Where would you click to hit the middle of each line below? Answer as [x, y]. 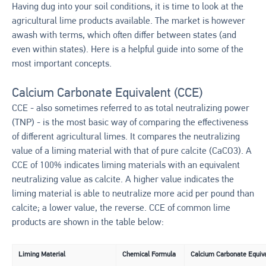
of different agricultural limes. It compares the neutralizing [126, 137]
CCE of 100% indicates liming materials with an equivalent [126, 165]
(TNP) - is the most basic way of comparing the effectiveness [130, 123]
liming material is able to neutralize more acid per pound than [133, 194]
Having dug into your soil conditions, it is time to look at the [128, 7]
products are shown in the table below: [88, 222]
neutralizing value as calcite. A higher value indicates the [123, 180]
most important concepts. [62, 64]
